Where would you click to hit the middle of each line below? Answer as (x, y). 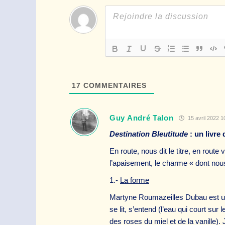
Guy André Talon (142, 118)
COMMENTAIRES (114, 85)
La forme (135, 180)
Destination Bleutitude (149, 134)
